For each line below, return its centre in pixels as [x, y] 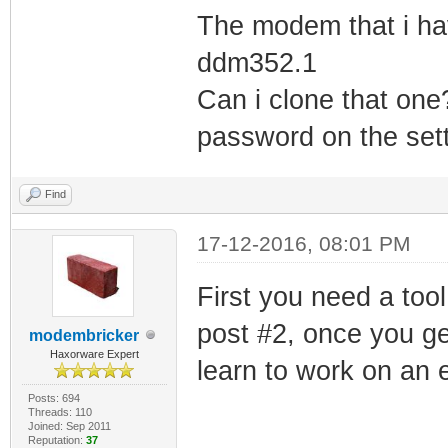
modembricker [84, 335]
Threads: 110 [59, 411]
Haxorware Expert [94, 353]
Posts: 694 [53, 397]
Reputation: [56, 439]
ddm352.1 [256, 62]
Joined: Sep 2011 [69, 425]
